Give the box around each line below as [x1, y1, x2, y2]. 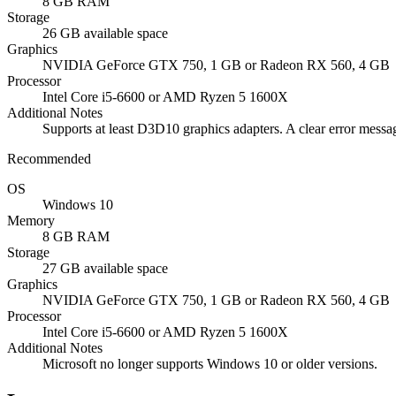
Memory [7, 213, 55, 229]
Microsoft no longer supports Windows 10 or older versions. [42, 356, 377, 372]
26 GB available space [42, 26, 168, 42]
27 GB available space [42, 261, 168, 277]
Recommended [7, 151, 91, 167]
